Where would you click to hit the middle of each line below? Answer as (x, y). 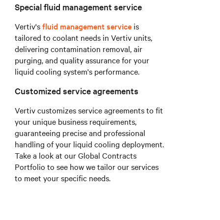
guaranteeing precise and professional (80, 133)
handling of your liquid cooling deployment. (89, 144)
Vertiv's (28, 26)
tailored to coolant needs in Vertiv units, (83, 38)
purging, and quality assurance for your (82, 60)
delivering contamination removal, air (79, 49)
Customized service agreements (77, 91)
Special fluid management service (78, 7)
